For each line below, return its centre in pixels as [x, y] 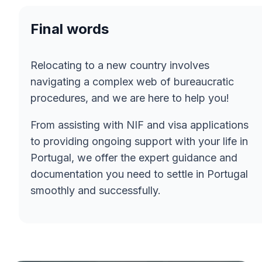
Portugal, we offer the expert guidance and [134, 157]
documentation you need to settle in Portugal [139, 174]
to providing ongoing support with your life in [139, 141]
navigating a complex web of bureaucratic [132, 81]
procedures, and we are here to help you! [130, 98]
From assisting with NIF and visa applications [139, 125]
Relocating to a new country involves [120, 65]
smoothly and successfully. [96, 190]
